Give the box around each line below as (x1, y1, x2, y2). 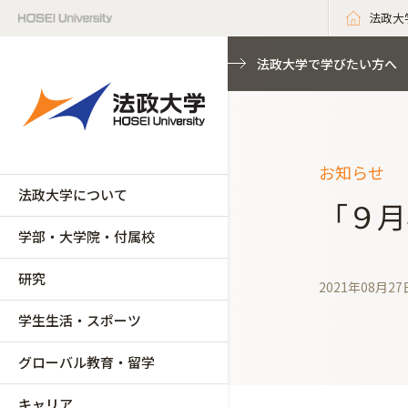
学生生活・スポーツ (18, 311, 141, 330)
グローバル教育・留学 (18, 352, 155, 372)
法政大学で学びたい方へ (257, 55, 397, 73)
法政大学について (18, 185, 127, 204)
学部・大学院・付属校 (18, 227, 155, 246)
